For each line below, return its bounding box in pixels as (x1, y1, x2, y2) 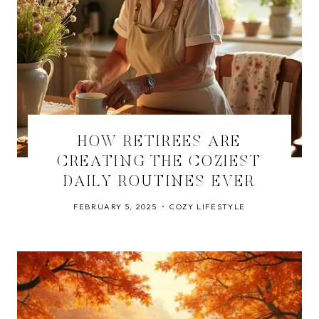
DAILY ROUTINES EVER (63, 174, 256, 190)
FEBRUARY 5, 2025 (73, 202, 157, 211)
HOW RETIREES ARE (77, 135, 242, 150)
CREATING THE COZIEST (57, 155, 262, 170)
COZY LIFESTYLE (169, 202, 246, 211)
